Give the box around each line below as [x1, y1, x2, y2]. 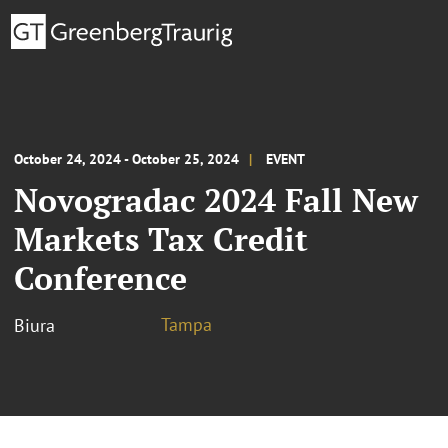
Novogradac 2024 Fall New [14, 178, 418, 221]
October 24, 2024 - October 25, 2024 [14, 149, 239, 168]
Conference [14, 256, 187, 299]
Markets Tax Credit [14, 217, 308, 260]
